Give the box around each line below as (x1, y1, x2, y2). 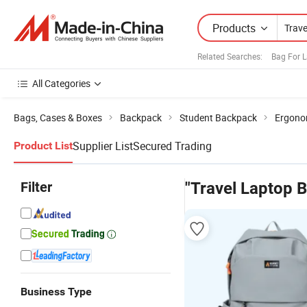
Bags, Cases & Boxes (14, 111, 102, 124)
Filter (21, 179, 52, 195)
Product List (14, 139, 73, 152)
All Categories (32, 77, 90, 90)
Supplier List (73, 138, 133, 153)
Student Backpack (180, 111, 257, 124)
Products (212, 20, 256, 36)
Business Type (21, 285, 92, 298)
